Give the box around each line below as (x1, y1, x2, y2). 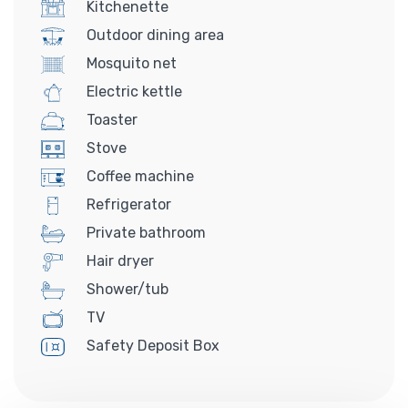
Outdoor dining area (83, 25, 224, 44)
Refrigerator (83, 195, 171, 213)
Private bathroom (83, 223, 206, 241)
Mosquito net (83, 54, 177, 72)
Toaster (83, 110, 138, 128)
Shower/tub (83, 280, 168, 298)
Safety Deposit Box (83, 336, 219, 354)
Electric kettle (83, 82, 182, 100)
